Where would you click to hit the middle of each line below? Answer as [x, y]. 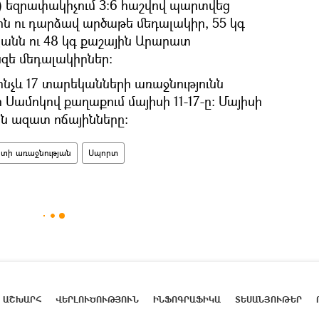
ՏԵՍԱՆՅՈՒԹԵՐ [268, 299]
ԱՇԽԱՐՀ [22, 299]
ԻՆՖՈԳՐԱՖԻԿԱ [187, 299]
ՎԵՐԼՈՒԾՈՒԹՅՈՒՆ [97, 299]
